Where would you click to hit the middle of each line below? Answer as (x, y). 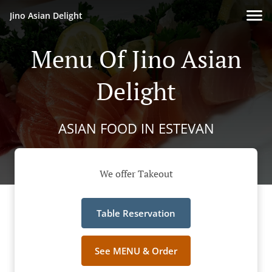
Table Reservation (136, 213)
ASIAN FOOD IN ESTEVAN (136, 128)
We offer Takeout (136, 174)
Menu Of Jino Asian (136, 59)
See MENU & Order (136, 251)
